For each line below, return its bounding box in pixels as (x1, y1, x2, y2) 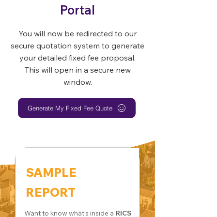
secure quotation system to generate (11, 41, 144, 50)
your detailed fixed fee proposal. (19, 53, 136, 62)
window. (63, 77, 92, 87)
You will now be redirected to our (18, 29, 137, 38)
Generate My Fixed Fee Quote (27, 104, 112, 112)
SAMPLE (25, 165, 77, 180)
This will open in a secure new (24, 65, 131, 75)
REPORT (25, 185, 76, 200)
